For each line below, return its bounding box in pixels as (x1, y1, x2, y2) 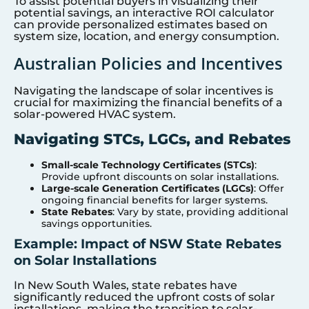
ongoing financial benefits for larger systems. (41, 194, 268, 207)
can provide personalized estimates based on (14, 18, 268, 32)
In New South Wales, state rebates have (14, 279, 237, 292)
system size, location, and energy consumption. (14, 30, 279, 43)
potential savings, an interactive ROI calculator (14, 6, 275, 20)
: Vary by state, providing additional (112, 206, 288, 219)
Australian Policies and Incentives (14, 51, 283, 74)
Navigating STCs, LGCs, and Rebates (14, 130, 290, 148)
